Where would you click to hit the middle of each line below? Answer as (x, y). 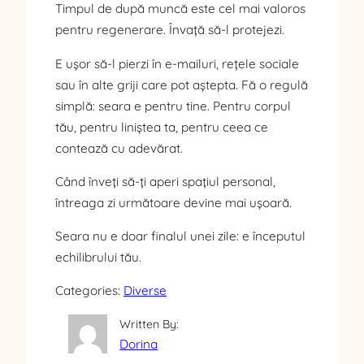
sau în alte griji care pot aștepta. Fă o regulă (182, 84)
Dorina (139, 344)
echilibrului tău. (98, 258)
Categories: (89, 291)
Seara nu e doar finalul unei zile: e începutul (180, 236)
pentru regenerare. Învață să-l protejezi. (170, 30)
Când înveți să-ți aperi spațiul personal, (165, 181)
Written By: (149, 325)
